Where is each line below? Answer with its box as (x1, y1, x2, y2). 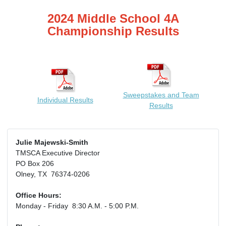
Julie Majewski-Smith (16, 138, 88, 147)
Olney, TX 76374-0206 (16, 170, 90, 179)
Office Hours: (16, 191, 62, 200)
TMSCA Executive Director (16, 149, 100, 157)
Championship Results (47, 24, 179, 38)
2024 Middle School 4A (47, 12, 179, 26)
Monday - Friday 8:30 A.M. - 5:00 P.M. (16, 202, 139, 210)
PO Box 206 (16, 159, 54, 168)
